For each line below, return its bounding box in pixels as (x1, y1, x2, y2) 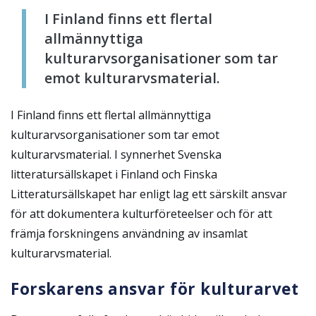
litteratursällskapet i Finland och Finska (11, 166, 217, 182)
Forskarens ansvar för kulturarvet (11, 277, 299, 300)
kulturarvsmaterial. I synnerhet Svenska (11, 146, 221, 162)
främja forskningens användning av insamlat (11, 225, 248, 241)
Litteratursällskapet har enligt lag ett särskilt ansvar (11, 186, 287, 202)
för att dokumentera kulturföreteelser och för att (11, 205, 272, 221)
